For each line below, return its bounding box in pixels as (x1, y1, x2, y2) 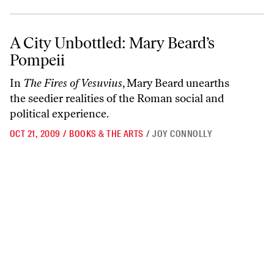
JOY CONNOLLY (152, 128, 213, 140)
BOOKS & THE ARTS (69, 128, 144, 140)
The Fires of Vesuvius (23, 76, 122, 90)
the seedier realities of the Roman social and (10, 92, 224, 105)
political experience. (10, 107, 109, 120)
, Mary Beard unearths (122, 76, 229, 90)
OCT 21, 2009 (10, 128, 61, 140)
